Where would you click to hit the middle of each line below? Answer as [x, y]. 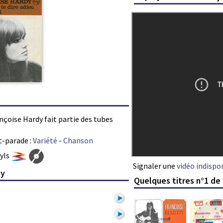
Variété [45, 140]
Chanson [78, 140]
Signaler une [155, 166]
